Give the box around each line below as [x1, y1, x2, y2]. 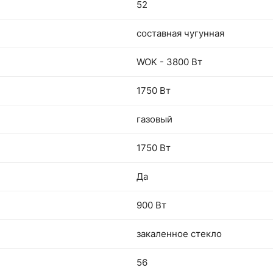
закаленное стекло [136, 228, 222, 239]
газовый [136, 113, 172, 125]
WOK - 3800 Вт [136, 56, 202, 68]
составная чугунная [136, 27, 224, 39]
